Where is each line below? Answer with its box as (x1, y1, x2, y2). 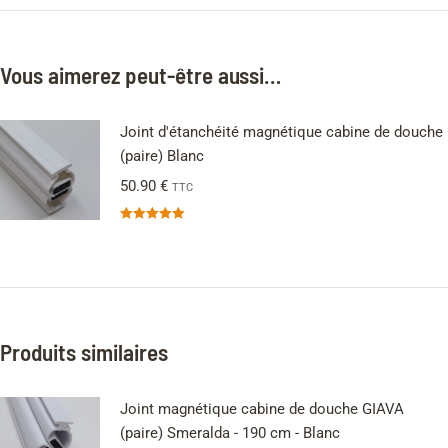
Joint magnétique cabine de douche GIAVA (120, 399, 404, 418)
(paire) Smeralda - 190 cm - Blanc (120, 423, 340, 442)
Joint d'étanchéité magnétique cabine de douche (120, 122, 443, 141)
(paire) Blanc (120, 146, 204, 165)
